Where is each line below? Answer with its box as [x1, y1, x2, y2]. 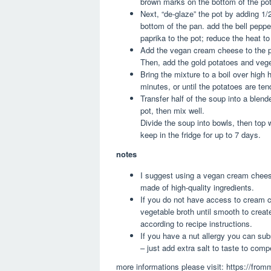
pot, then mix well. [140, 105, 204, 117]
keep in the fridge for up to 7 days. [140, 129, 261, 141]
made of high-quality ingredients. [140, 181, 254, 193]
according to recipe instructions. [140, 217, 252, 229]
